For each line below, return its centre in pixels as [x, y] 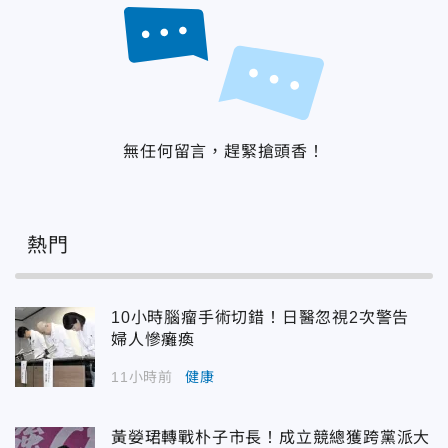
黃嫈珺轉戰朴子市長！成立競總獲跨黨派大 [271, 437]
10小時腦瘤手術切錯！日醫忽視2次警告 [268, 317]
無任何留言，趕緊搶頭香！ [224, 151]
